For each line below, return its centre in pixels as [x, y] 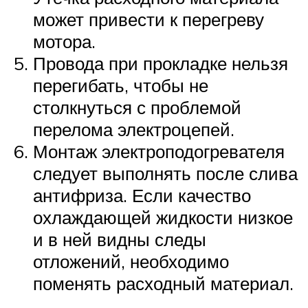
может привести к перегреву [148, 19]
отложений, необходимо [131, 261]
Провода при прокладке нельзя [161, 63]
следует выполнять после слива [165, 173]
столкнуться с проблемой [137, 107]
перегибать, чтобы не [121, 85]
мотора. [64, 41]
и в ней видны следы [120, 239]
